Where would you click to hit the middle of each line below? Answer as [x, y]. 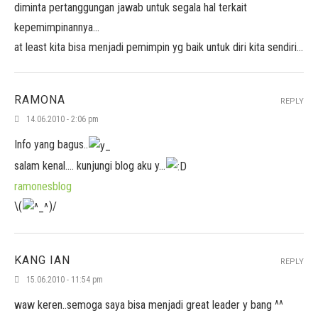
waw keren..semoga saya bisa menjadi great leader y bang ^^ [149, 305]
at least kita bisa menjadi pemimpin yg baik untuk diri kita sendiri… [159, 47]
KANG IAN [42, 260]
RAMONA [40, 100]
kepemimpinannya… [57, 27]
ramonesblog [43, 187]
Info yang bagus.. [51, 144]
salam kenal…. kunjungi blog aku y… [90, 165]
